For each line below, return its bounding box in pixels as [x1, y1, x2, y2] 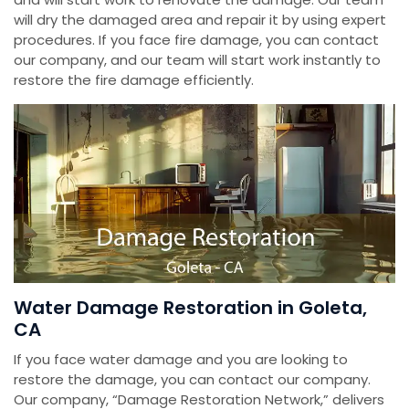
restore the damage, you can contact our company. [14, 369, 371, 389]
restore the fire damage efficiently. [14, 70, 254, 90]
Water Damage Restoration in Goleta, [14, 294, 367, 320]
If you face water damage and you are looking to [14, 349, 348, 369]
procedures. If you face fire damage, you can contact [14, 30, 379, 50]
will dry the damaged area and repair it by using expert [14, 10, 386, 30]
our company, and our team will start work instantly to [14, 50, 381, 70]
